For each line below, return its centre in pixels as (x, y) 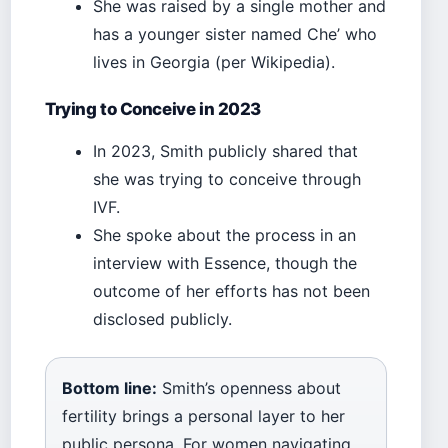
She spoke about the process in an (224, 235)
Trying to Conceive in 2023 (153, 109)
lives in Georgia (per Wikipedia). (214, 62)
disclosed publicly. (162, 319)
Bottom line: (109, 388)
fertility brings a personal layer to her (203, 416)
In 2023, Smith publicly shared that (225, 151)
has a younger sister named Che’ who (235, 34)
